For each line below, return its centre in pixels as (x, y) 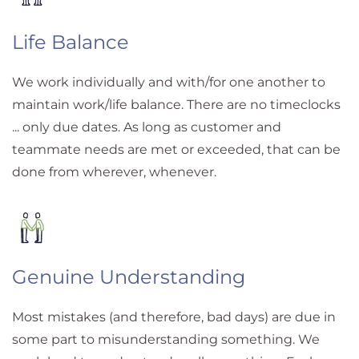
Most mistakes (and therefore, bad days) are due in (174, 317)
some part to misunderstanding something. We (166, 339)
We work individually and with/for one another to (169, 82)
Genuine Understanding (129, 276)
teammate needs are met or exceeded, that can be (176, 149)
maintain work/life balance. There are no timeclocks (176, 104)
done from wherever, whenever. (114, 171)
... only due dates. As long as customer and (147, 127)
